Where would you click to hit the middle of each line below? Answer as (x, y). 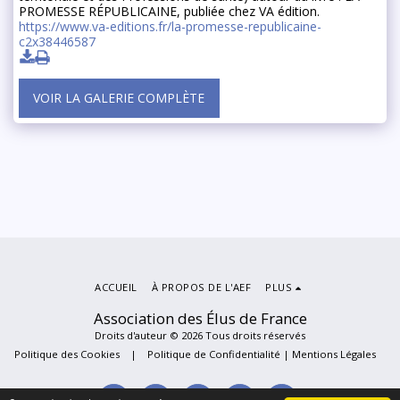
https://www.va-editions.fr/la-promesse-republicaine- (170, 27)
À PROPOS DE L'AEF (201, 287)
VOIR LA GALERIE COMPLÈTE (119, 98)
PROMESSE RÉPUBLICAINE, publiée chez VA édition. (169, 12)
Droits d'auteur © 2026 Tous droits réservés (200, 336)
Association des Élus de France (200, 319)
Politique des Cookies (67, 354)
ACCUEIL (116, 287)
